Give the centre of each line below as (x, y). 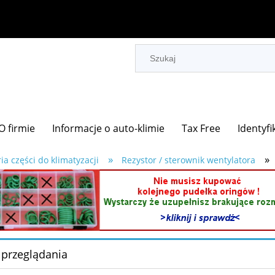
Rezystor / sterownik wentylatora (188, 160)
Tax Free (201, 129)
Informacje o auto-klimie (109, 129)
